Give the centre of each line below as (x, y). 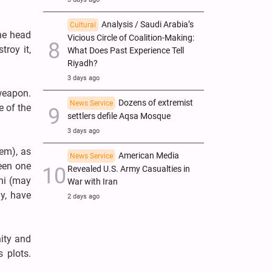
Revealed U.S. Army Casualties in (129, 169)
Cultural (83, 25)
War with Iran (93, 182)
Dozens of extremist (156, 103)
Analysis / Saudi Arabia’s (148, 24)
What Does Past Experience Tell (126, 50)
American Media (149, 155)
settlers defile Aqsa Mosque (119, 116)
